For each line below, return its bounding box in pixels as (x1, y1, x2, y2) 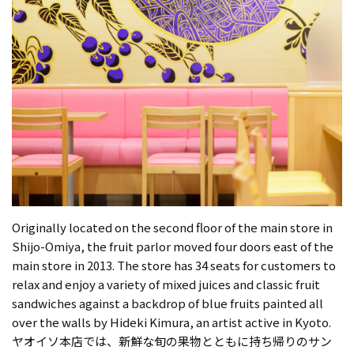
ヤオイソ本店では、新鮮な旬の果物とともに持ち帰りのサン (12, 333, 332, 350)
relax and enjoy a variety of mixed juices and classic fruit (12, 276, 320, 293)
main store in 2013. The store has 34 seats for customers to (12, 257, 336, 274)
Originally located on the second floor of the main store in (12, 219, 333, 236)
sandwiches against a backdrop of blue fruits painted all (12, 295, 323, 312)
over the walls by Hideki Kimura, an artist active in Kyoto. (12, 314, 331, 331)
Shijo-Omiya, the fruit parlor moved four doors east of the (12, 238, 333, 255)
